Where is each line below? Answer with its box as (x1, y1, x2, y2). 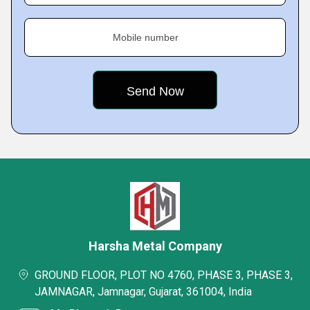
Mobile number (113, 32, 179, 43)
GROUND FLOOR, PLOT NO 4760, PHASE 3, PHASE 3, (35, 268, 293, 282)
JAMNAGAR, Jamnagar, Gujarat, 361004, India (35, 285, 252, 298)
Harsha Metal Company (88, 239, 222, 253)
